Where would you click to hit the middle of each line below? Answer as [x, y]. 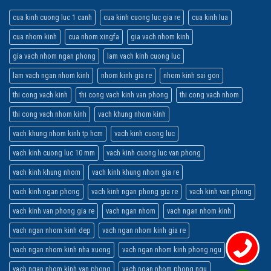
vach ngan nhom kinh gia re [144, 230]
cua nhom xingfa [94, 37]
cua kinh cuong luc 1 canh [52, 18]
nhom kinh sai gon [191, 76]
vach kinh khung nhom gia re [135, 172]
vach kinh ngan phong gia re [135, 192]
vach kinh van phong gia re [54, 211]
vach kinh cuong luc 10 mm [54, 153]
